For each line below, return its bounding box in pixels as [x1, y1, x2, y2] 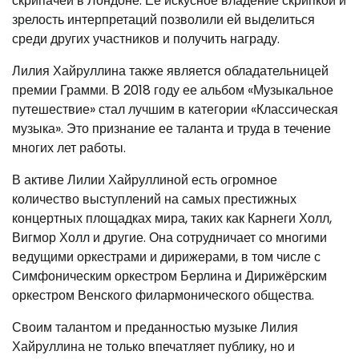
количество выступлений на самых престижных [12, 189, 296, 208]
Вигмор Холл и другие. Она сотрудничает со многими [12, 228, 327, 247]
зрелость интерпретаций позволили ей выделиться [12, 10, 315, 29]
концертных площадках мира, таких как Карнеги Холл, [12, 208, 332, 228]
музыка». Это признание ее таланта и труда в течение [12, 119, 331, 138]
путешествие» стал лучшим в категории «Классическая [12, 99, 338, 119]
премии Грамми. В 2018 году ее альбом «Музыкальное [12, 80, 333, 99]
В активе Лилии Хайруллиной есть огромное [12, 170, 277, 189]
